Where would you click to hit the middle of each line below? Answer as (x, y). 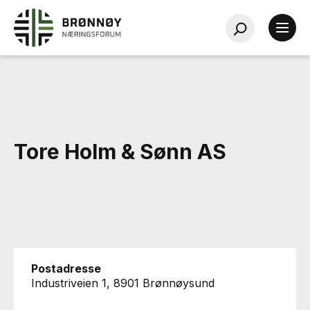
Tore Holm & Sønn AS (120, 152)
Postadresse (66, 268)
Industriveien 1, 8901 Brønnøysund (123, 283)
